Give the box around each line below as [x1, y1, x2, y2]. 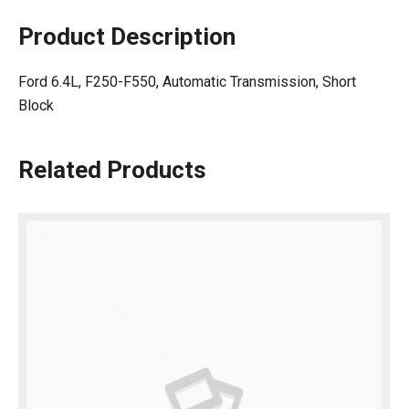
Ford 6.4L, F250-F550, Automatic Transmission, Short [18, 73, 356, 90]
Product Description [18, 23, 236, 50]
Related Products [18, 156, 206, 184]
